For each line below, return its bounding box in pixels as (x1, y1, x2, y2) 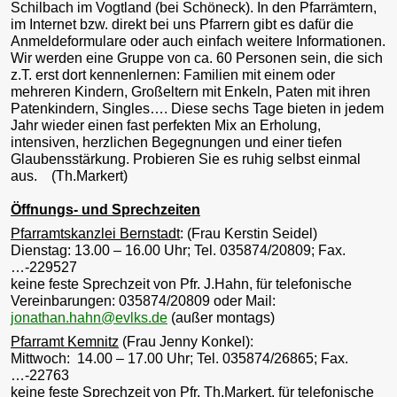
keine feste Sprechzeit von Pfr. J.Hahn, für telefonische (11, 276, 352, 292)
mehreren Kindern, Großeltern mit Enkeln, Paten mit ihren (11, 83, 370, 99)
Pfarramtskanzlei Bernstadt (11, 225, 180, 241)
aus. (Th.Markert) (11, 167, 128, 183)
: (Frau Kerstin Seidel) (180, 225, 317, 241)
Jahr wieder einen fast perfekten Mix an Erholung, (11, 117, 321, 133)
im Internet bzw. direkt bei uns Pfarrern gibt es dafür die (11, 16, 354, 32)
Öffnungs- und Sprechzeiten (11, 201, 200, 217)
